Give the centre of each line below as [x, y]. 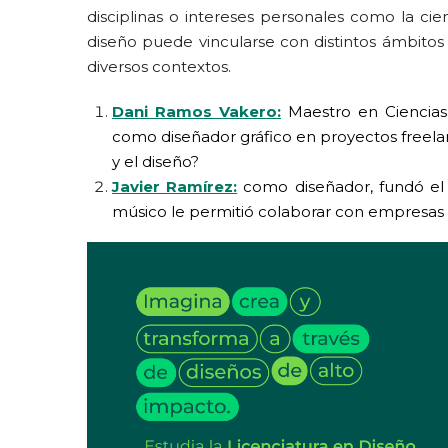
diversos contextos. [159, 66]
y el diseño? [155, 161]
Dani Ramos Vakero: [196, 111]
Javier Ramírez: [175, 186]
